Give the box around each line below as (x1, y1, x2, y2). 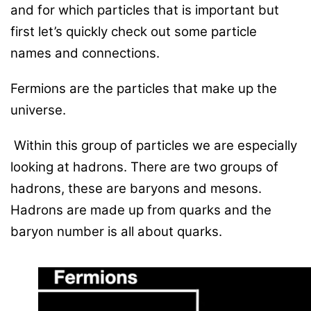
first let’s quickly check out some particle (10, 24, 257, 40)
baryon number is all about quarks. (10, 224, 222, 240)
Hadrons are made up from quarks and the (10, 202, 271, 219)
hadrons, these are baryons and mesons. (10, 180, 262, 197)
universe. (10, 102, 66, 119)
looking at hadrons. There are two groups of (10, 159, 278, 176)
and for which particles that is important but (10, 2, 279, 19)
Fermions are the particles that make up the (10, 81, 277, 97)
